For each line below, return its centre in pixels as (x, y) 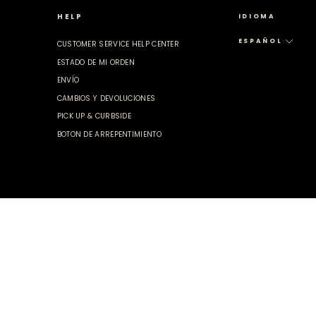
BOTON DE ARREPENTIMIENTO (109, 134)
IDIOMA (257, 16)
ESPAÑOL (260, 41)
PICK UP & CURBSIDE (94, 116)
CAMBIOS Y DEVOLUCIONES (106, 98)
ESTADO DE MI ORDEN (96, 62)
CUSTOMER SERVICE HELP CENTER (118, 44)
